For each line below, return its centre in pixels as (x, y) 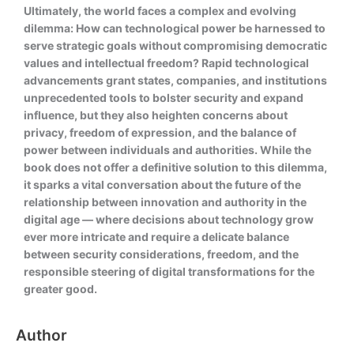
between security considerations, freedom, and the (161, 254)
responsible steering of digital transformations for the (169, 272)
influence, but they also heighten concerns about (156, 115)
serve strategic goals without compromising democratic (175, 46)
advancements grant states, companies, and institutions (175, 81)
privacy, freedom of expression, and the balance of (160, 133)
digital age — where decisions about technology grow (169, 220)
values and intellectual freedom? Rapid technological (166, 63)
